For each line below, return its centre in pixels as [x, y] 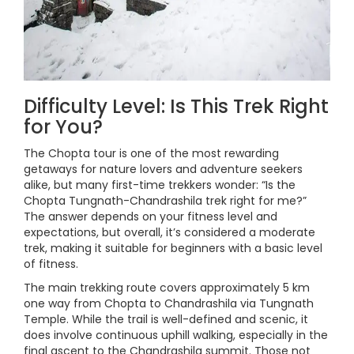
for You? [63, 127]
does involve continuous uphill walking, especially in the [176, 335]
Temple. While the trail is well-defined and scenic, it [166, 319]
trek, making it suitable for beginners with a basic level [173, 248]
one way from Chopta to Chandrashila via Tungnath [169, 303]
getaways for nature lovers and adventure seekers [163, 169]
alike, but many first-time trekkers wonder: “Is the [160, 185]
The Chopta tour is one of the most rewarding [151, 153]
